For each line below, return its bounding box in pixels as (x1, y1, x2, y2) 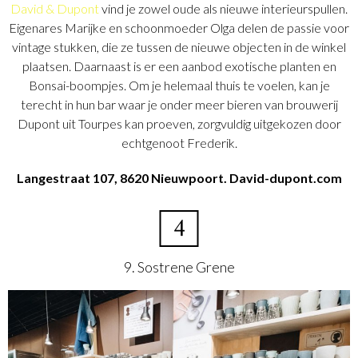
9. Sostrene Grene (123, 257, 235, 276)
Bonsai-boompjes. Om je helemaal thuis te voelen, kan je (28, 77, 330, 93)
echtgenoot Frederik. (121, 134, 237, 150)
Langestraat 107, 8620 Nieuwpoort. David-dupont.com (16, 169, 342, 185)
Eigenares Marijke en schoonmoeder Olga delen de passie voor (9, 19, 349, 35)
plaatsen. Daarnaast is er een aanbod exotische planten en (22, 58, 336, 74)
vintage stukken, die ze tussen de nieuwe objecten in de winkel (12, 38, 346, 54)
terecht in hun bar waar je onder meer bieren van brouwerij (20, 96, 338, 112)
